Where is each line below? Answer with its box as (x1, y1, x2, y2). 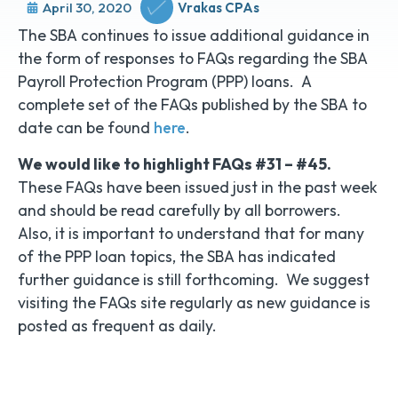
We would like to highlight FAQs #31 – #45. (18, 153, 331, 174)
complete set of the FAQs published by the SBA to (18, 94, 367, 115)
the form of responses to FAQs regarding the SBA (18, 48, 368, 69)
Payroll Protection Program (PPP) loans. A (18, 71, 312, 92)
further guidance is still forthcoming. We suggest (18, 268, 370, 290)
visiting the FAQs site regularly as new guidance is (18, 291, 370, 313)
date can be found (18, 117, 154, 139)
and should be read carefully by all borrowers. (18, 199, 345, 220)
